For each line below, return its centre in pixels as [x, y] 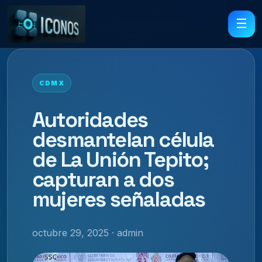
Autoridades [90, 120]
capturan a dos [103, 179]
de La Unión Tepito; [120, 159]
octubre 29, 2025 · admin [88, 232]
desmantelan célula [123, 139]
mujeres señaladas [119, 199]
